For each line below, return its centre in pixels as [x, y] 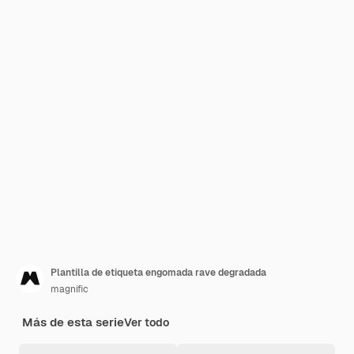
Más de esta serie [73, 322]
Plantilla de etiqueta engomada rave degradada [158, 273]
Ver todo [147, 322]
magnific [70, 289]
